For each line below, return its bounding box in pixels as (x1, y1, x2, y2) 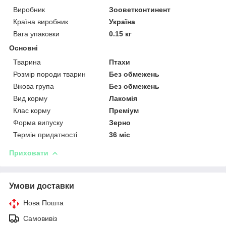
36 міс (109, 130, 131, 139)
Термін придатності (13, 130, 77, 139)
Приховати (9, 148, 48, 157)
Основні (9, 43, 38, 52)
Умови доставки (9, 181, 74, 190)
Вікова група (13, 82, 54, 90)
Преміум (109, 106, 139, 115)
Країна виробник (13, 17, 68, 26)
